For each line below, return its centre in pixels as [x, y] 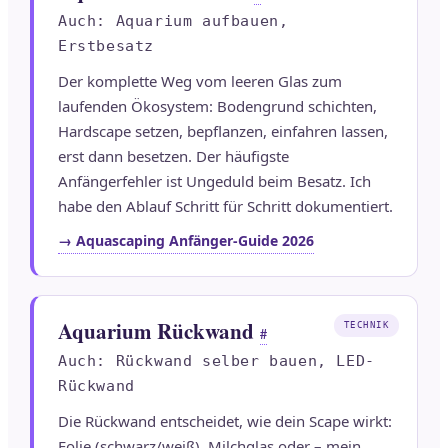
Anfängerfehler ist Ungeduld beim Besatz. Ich [214, 181]
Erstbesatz [106, 46]
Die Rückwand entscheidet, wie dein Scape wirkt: [225, 421]
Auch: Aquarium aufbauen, [173, 21]
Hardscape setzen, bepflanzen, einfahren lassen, [223, 131]
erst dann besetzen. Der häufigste [173, 156]
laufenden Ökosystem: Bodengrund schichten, [217, 106]
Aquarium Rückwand [156, 331]
